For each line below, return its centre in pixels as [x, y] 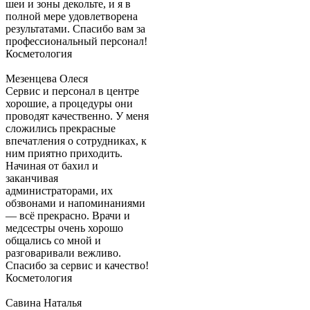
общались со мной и [53, 241]
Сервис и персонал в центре [72, 91]
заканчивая [32, 179]
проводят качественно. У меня [77, 116]
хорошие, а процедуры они [69, 104]
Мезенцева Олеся [47, 79]
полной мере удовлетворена [72, 17]
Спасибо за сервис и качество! [77, 266]
